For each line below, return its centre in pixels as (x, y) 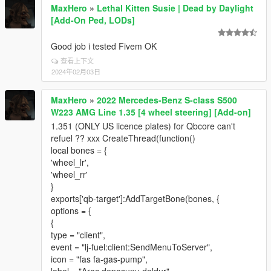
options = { (71, 211)
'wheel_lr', (70, 162)
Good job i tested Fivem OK (104, 46)
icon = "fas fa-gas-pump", (99, 259)
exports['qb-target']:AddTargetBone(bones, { (135, 198)
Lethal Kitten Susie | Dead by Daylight (175, 8)
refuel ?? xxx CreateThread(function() (123, 138)
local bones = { (79, 150)
